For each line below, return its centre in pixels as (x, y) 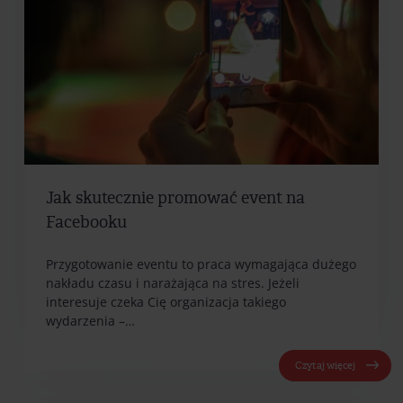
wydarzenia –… (90, 320)
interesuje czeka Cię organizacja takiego (166, 301)
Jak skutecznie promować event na (175, 199)
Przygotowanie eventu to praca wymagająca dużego (201, 264)
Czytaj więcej (325, 365)
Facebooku (86, 223)
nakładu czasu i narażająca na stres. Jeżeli (173, 282)
